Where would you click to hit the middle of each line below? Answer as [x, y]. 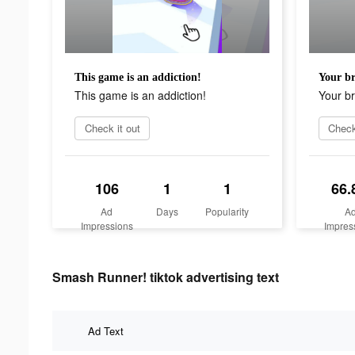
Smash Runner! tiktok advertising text [166, 277]
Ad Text [106, 330]
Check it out [112, 128]
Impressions [107, 225]
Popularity [227, 211]
